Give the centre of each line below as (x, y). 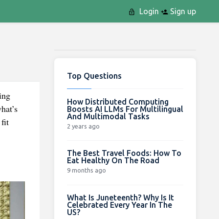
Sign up (182, 11)
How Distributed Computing (118, 101)
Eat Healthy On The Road (113, 160)
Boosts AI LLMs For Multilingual (125, 109)
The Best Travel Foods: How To (124, 153)
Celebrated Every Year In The (119, 205)
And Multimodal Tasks (108, 116)
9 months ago (86, 170)
